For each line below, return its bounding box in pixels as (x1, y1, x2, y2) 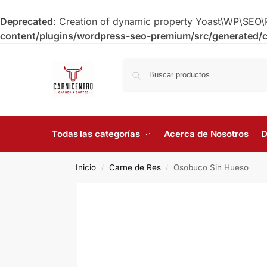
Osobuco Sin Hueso (173, 163, 249, 172)
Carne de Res (108, 163, 161, 172)
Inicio (76, 163, 97, 172)
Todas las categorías (52, 128, 140, 139)
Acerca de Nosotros (163, 128, 249, 139)
